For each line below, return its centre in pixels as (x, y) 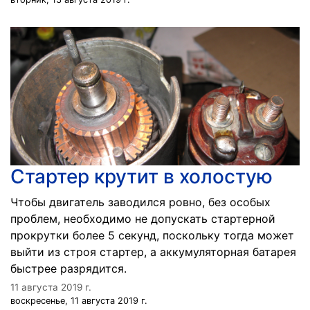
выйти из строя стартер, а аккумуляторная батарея (153, 252)
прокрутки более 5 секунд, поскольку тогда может (152, 235)
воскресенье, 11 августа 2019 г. (79, 301)
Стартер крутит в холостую (142, 176)
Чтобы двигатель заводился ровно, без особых (140, 202)
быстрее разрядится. (69, 268)
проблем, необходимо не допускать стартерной (143, 219)
